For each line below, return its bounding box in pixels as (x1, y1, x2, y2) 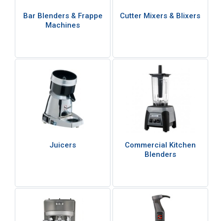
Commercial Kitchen (124, 141, 196, 150)
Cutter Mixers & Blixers (120, 11, 201, 21)
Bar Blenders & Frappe (23, 11, 103, 21)
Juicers (49, 141, 76, 150)
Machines (45, 21, 80, 30)
